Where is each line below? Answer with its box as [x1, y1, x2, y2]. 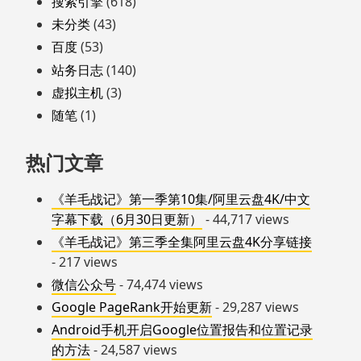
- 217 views [52, 252, 118, 271]
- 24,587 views [90, 341, 177, 359]
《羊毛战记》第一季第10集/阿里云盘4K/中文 [52, 189, 310, 208]
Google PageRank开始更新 [52, 298, 212, 317]
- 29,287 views [212, 298, 299, 317]
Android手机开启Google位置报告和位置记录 [52, 321, 313, 339]
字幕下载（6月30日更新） [52, 210, 202, 228]
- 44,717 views [202, 210, 289, 228]
